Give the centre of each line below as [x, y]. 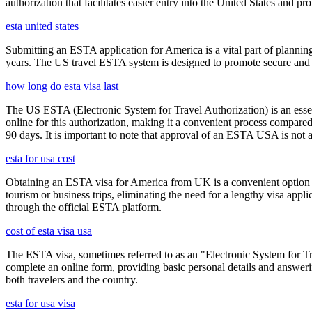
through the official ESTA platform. [84, 208]
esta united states [42, 26]
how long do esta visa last [62, 86]
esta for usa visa [40, 304]
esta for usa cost [40, 159]
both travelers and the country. [72, 280]
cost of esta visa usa [49, 231]
